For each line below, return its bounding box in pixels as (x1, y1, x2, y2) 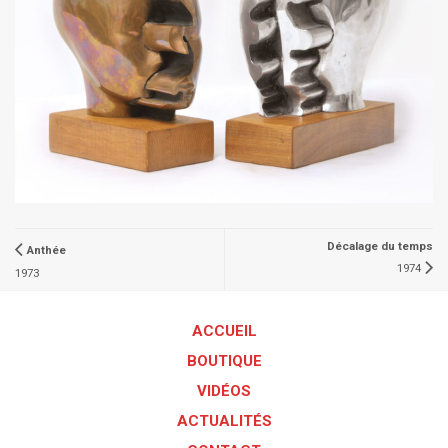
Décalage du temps (327, 239, 433, 254)
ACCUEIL (191, 322, 257, 341)
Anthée (27, 242, 66, 257)
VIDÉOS (197, 382, 251, 401)
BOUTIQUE (186, 352, 262, 371)
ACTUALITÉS (176, 412, 272, 431)
